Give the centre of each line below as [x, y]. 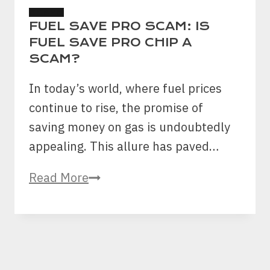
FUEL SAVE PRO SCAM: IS [119, 27]
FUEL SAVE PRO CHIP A [110, 43]
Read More [59, 178]
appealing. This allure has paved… [124, 146]
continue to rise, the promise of [116, 108]
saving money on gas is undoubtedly [130, 127]
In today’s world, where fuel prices [125, 89]
